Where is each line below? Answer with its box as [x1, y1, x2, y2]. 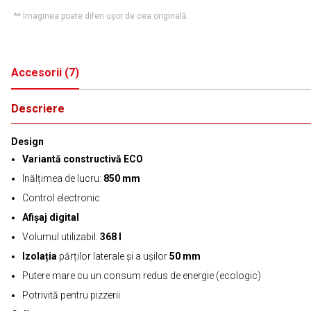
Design [11, 136, 44, 147]
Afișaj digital [22, 212, 79, 223]
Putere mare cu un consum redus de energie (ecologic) [22, 270, 261, 281]
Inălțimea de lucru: [22, 173, 103, 184]
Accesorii [11, 66, 62, 79]
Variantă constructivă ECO [22, 153, 143, 165]
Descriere [11, 102, 65, 115]
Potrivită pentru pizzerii [22, 289, 120, 301]
